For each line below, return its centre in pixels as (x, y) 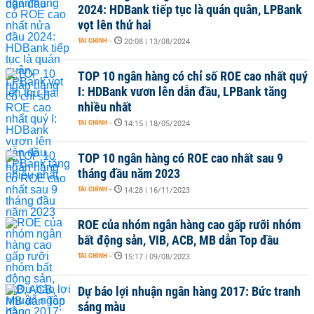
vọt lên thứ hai (115, 25)
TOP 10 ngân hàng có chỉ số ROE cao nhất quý (193, 76)
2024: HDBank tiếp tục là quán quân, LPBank (190, 9)
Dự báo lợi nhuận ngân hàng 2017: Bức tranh (189, 291)
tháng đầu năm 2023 (129, 173)
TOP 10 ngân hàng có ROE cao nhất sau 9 (180, 158)
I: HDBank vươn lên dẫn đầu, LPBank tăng (182, 91)
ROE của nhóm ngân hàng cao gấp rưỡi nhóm (189, 225)
